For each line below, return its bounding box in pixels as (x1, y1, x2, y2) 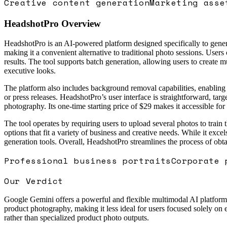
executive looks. (4, 66, 56, 75)
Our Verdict (4, 174, 64, 187)
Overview (59, 18, 101, 29)
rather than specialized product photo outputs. (4, 213, 149, 222)
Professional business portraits (4, 154, 171, 167)
